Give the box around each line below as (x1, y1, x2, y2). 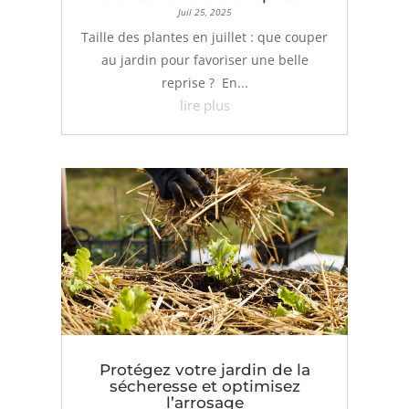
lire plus (179, 96, 230, 115)
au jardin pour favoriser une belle (100, 51, 309, 69)
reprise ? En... (161, 74, 248, 92)
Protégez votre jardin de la (99, 361, 310, 379)
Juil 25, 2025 (177, 5, 232, 19)
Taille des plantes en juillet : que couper (81, 28, 328, 47)
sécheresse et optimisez (109, 377, 300, 395)
